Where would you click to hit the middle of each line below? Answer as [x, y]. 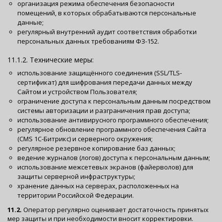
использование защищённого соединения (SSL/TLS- [100, 73]
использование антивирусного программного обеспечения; [113, 120]
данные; [30, 22]
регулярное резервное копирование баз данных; [96, 148]
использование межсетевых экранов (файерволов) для [105, 167]
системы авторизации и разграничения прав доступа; [104, 111]
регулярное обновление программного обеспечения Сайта [112, 129]
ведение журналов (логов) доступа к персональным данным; [114, 158]
